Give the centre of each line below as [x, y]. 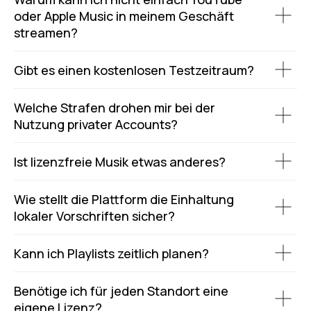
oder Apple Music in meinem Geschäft [124, 16]
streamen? [46, 32]
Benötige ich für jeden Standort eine [121, 291]
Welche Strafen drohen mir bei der [115, 107]
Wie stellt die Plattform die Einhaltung [124, 199]
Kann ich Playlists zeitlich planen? [111, 253]
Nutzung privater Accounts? [96, 124]
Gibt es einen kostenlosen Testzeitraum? [134, 70]
